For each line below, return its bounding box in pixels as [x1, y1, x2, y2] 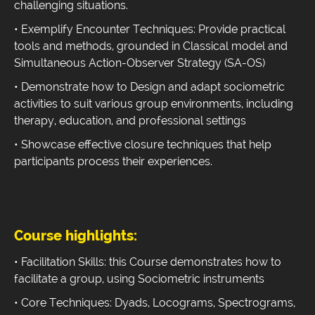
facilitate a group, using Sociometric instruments [14, 272, 264, 286]
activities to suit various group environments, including [14, 97, 293, 111]
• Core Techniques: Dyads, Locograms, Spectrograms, [14, 296, 295, 310]
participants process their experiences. [14, 155, 212, 169]
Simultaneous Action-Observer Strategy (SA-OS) [14, 56, 265, 70]
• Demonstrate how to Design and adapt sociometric [14, 80, 285, 94]
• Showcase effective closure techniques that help [14, 138, 271, 152]
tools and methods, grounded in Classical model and [14, 39, 288, 53]
